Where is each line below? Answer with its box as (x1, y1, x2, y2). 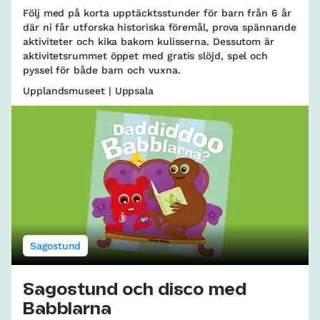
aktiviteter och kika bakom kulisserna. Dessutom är (23, 36, 275, 48)
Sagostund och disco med (23, 282, 246, 299)
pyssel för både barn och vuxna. (23, 64, 181, 76)
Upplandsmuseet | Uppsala (23, 85, 154, 97)
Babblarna (23, 301, 111, 318)
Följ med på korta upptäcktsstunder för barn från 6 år (23, 7, 291, 19)
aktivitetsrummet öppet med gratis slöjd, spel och (23, 50, 269, 62)
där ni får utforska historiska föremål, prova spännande (23, 21, 296, 34)
